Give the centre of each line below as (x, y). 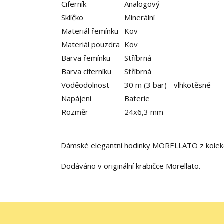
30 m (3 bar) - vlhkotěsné (168, 85)
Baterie (137, 98)
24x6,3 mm (144, 112)
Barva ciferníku (86, 71)
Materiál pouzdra (91, 44)
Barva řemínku (86, 58)
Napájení (76, 98)
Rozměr (75, 112)
